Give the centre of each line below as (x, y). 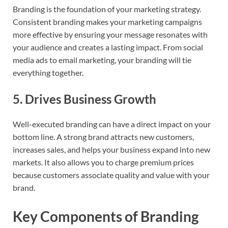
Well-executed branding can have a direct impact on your (112, 124)
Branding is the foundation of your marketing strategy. (107, 9)
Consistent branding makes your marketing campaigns (107, 21)
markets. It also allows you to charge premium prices (103, 162)
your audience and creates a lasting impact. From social (108, 47)
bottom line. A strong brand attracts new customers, (103, 137)
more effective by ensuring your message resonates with (110, 34)
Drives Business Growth (91, 99)
